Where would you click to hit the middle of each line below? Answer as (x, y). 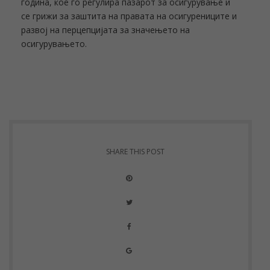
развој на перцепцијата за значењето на (105, 30)
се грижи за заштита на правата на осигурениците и (129, 16)
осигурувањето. (54, 44)
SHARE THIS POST (135, 152)
